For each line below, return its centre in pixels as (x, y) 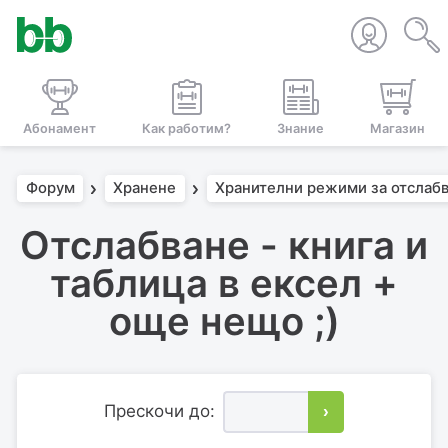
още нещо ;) (224, 320)
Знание (300, 128)
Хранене (145, 188)
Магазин (397, 128)
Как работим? (186, 128)
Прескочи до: (159, 411)
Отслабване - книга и (224, 244)
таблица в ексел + (224, 282)
